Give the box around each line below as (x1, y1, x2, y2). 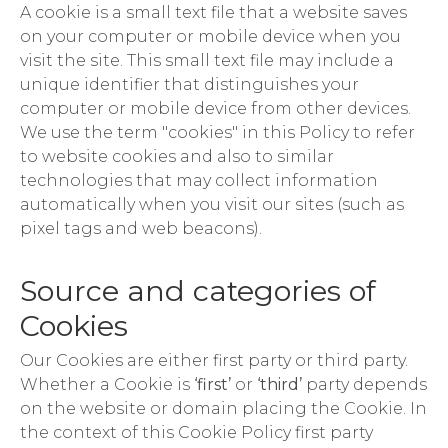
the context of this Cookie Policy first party (20, 422, 373, 442)
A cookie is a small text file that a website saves (20, 2, 407, 22)
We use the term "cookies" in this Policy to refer (20, 122, 415, 142)
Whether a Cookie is (20, 374, 194, 394)
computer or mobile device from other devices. (20, 98, 411, 118)
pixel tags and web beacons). (20, 218, 262, 238)
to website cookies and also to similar (20, 146, 334, 166)
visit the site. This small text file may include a (20, 50, 394, 70)
